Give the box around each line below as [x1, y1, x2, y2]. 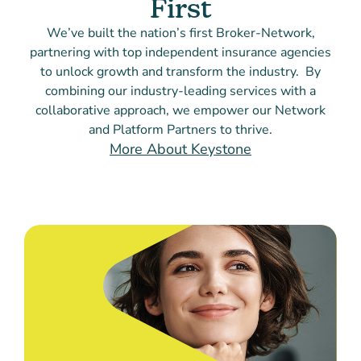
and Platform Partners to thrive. [89, 121, 272, 139]
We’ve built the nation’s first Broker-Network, [46, 24, 315, 43]
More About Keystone [110, 139, 251, 159]
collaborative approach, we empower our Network [35, 102, 326, 120]
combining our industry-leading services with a [45, 82, 316, 101]
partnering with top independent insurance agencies [30, 44, 331, 62]
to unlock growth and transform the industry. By [40, 63, 321, 81]
